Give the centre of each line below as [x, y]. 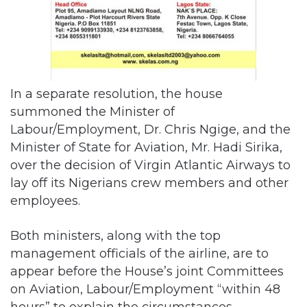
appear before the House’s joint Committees [147, 271]
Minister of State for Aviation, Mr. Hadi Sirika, [146, 147]
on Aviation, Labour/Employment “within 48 [145, 288]
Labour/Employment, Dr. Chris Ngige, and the [150, 129]
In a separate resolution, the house [116, 93]
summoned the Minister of [93, 111]
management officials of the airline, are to [139, 253]
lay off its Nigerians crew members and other [149, 182]
